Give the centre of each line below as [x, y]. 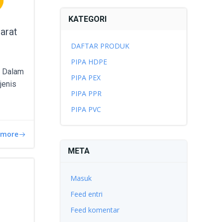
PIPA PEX [85, 78]
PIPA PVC [86, 109]
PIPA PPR [86, 93]
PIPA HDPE [89, 62]
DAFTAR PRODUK [100, 46]
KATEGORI [87, 19]
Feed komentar [95, 210]
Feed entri [86, 194]
